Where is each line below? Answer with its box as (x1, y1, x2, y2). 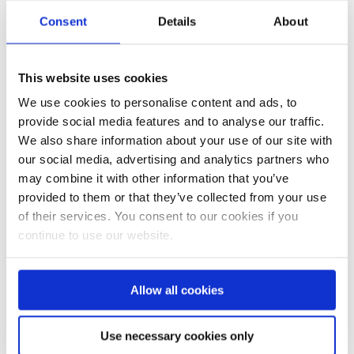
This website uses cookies (18, 70, 168, 84)
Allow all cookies (130, 283, 224, 296)
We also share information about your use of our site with (18, 133, 333, 147)
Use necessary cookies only (100, 329, 254, 343)
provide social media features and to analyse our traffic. (18, 114, 325, 128)
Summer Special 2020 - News (13, 273, 155, 286)
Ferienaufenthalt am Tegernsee (190, 273, 330, 286)
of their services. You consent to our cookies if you (18, 209, 298, 223)
